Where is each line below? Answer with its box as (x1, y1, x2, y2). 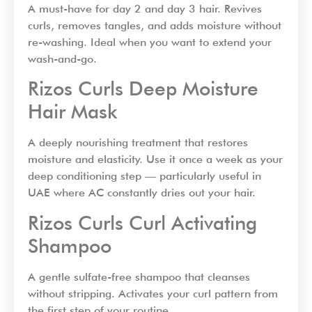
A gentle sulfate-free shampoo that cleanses (28, 270, 250, 283)
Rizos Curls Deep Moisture (28, 77, 258, 101)
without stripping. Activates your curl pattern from (28, 286, 278, 300)
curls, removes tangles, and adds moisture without (28, 18, 281, 32)
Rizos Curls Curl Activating (28, 210, 257, 235)
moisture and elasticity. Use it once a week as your (28, 153, 283, 166)
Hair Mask (28, 100, 117, 124)
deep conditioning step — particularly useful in (28, 169, 261, 183)
